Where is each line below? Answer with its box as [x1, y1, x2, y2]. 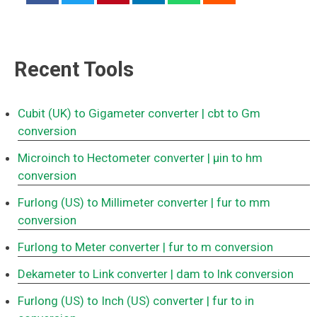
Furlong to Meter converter [18, 240, 160, 255]
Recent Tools [14, 57, 134, 82]
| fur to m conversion [163, 240, 273, 255]
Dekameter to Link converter [18, 267, 168, 282]
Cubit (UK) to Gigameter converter [18, 106, 199, 121]
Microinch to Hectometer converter [18, 151, 204, 166]
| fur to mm [211, 195, 270, 210]
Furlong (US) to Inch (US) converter [18, 294, 204, 309]
